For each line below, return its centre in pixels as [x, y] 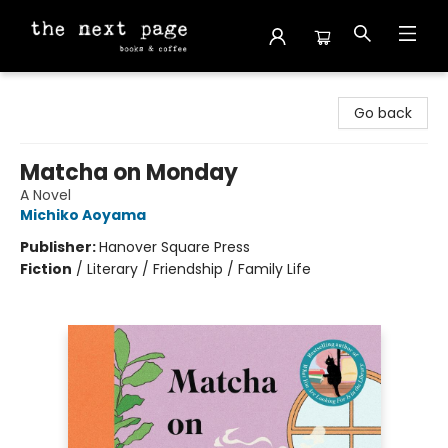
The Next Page [65, 91]
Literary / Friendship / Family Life [199, 269]
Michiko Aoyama [83, 215]
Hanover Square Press [174, 247]
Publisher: [59, 247]
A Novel [45, 195]
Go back [383, 113]
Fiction [46, 269]
